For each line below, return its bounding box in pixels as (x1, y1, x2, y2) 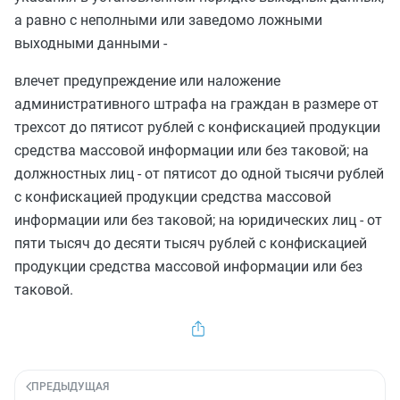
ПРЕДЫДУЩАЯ (31, 380, 109, 393)
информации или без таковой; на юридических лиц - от (14, 212, 382, 229)
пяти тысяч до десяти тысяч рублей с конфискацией (14, 235, 367, 252)
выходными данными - (14, 35, 167, 52)
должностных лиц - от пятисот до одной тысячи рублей (14, 165, 384, 182)
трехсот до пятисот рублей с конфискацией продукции (14, 119, 380, 136)
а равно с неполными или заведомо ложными (14, 12, 322, 29)
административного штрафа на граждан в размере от (14, 96, 379, 112)
